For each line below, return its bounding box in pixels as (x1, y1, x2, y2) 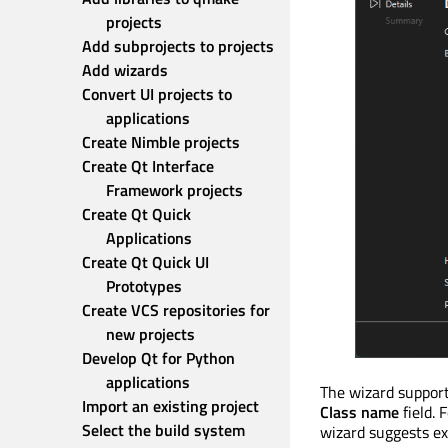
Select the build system (82, 418, 245, 442)
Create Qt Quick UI (82, 250, 209, 274)
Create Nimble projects (82, 130, 240, 154)
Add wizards (82, 58, 168, 82)
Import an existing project (82, 394, 259, 418)
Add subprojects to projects (82, 34, 274, 58)
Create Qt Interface (82, 154, 214, 178)
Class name (320, 399, 399, 424)
